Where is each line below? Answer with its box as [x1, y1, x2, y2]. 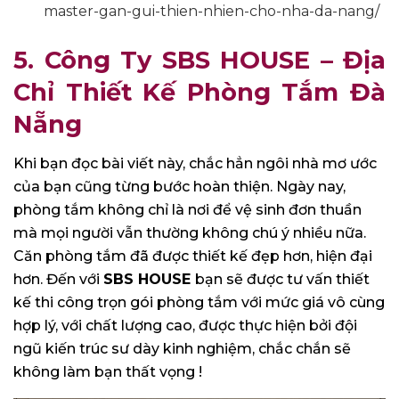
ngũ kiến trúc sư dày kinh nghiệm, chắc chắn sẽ [13, 340, 351, 358]
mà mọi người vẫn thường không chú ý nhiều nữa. [13, 224, 366, 242]
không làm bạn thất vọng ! [13, 363, 202, 381]
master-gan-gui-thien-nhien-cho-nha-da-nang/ [44, 2, 380, 20]
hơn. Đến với [13, 271, 103, 289]
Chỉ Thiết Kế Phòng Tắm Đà [13, 77, 386, 107]
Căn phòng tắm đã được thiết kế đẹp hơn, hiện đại [13, 248, 372, 265]
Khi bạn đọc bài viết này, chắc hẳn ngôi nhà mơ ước [13, 155, 377, 173]
